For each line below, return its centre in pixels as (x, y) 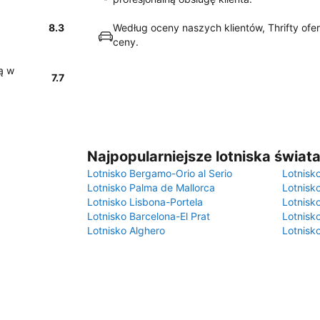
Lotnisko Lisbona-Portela (145, 202)
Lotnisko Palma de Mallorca (151, 187)
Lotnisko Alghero (126, 230)
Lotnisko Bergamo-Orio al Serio (160, 173)
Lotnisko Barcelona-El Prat (149, 216)
